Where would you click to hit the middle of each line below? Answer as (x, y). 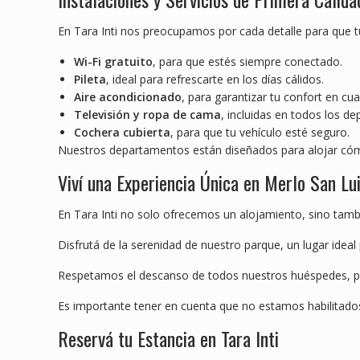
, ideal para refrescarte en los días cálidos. (215, 80)
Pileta (90, 80)
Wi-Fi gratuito (113, 62)
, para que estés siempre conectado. (247, 62)
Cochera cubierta (122, 133)
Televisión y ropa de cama (147, 115)
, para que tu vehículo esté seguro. (260, 133)
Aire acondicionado (128, 97)
